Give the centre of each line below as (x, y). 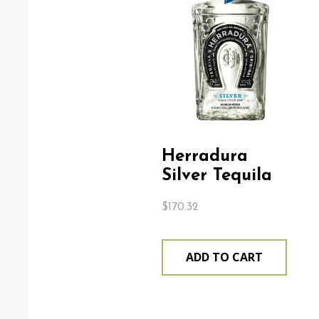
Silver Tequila (216, 176)
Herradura (204, 156)
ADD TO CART (224, 257)
